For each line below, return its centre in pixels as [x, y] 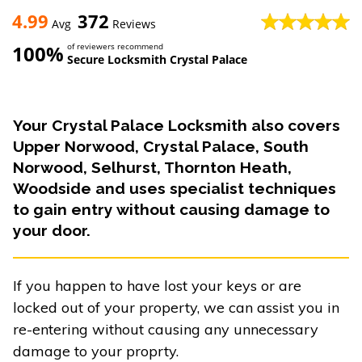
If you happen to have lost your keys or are [157, 286]
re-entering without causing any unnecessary [166, 329]
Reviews [133, 24]
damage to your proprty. [96, 351]
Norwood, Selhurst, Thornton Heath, [152, 167]
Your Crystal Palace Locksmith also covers [177, 125]
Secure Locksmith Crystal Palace [157, 59]
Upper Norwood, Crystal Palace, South [161, 146]
